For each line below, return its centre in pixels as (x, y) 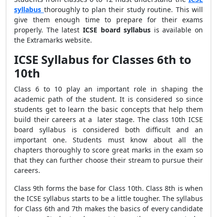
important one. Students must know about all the (108, 140)
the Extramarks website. (54, 40)
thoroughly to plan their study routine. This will (123, 9)
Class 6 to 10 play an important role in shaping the (108, 89)
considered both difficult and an (140, 130)
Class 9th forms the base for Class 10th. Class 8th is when (108, 188)
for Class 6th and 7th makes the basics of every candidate (108, 209)
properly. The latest (48, 30)
